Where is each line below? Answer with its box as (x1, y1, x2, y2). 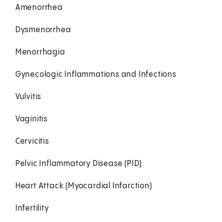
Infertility (15, 204, 49, 213)
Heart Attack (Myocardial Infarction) (15, 181, 152, 190)
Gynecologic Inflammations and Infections (15, 70, 176, 79)
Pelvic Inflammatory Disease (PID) (15, 159, 142, 168)
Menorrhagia (15, 48, 65, 56)
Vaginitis (15, 114, 48, 123)
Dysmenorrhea (15, 25, 71, 34)
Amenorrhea (15, 3, 63, 12)
